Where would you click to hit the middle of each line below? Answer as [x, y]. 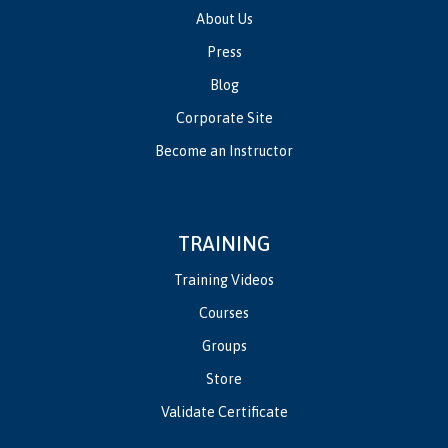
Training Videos [224, 280]
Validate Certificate [224, 412]
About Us [224, 19]
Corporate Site [224, 118]
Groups [224, 346]
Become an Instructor [224, 151]
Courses [224, 313]
